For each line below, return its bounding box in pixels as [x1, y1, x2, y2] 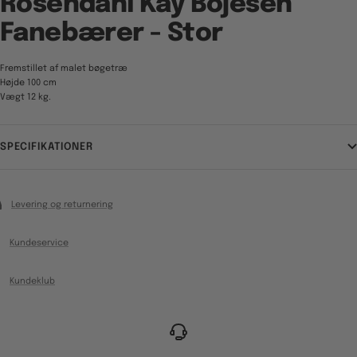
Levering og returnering [11, 199, 113, 210]
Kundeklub [10, 276, 55, 286]
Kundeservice [10, 237, 69, 248]
